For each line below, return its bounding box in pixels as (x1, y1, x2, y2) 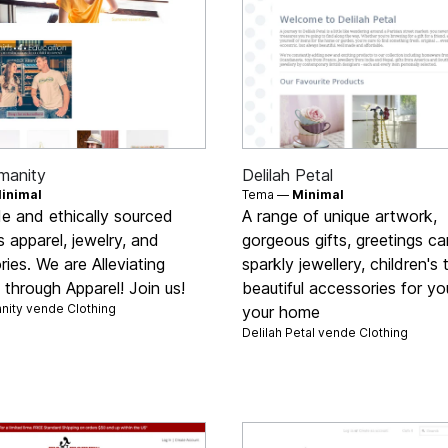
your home (242, 301, 320, 322)
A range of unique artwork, (242, 205, 437, 226)
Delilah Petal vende (242, 324, 359, 340)
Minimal (292, 186, 344, 202)
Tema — (242, 186, 292, 202)
